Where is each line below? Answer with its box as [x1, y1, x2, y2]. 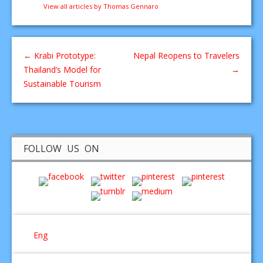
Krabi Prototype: [32, 49, 96, 61]
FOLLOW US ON [23, 141, 99, 155]
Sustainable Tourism [23, 77, 101, 89]
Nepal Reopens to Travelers [133, 49, 240, 61]
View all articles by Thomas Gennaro [43, 1, 159, 11]
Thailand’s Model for [23, 63, 101, 75]
